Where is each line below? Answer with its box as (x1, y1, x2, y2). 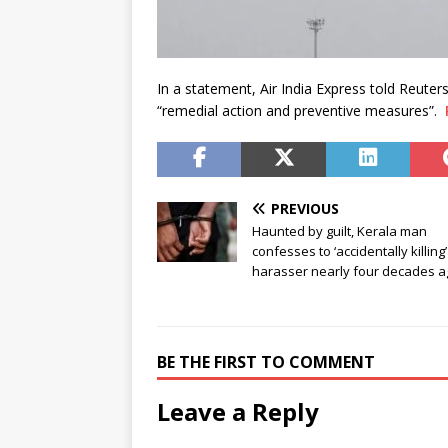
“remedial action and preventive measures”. (157, 101, 445, 121)
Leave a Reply (157, 395, 319, 429)
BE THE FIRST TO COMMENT (157, 351, 375, 374)
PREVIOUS (271, 199, 339, 219)
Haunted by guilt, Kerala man (252, 222, 427, 241)
